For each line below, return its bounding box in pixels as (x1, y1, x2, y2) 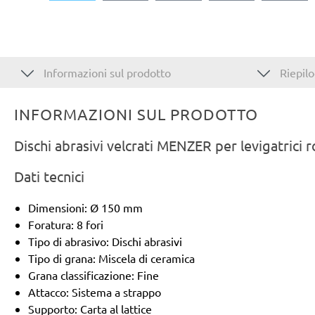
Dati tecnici (14, 167, 84, 185)
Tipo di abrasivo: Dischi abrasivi (28, 233, 182, 248)
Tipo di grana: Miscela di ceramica (28, 250, 195, 265)
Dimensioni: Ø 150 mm (28, 200, 143, 214)
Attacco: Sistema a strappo (28, 284, 161, 299)
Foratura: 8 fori (28, 217, 103, 231)
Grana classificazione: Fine (28, 267, 159, 282)
